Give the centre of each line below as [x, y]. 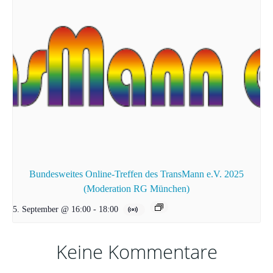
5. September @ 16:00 [52, 209]
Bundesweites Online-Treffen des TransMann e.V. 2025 [136, 174]
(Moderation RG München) [136, 189]
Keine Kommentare [136, 252]
